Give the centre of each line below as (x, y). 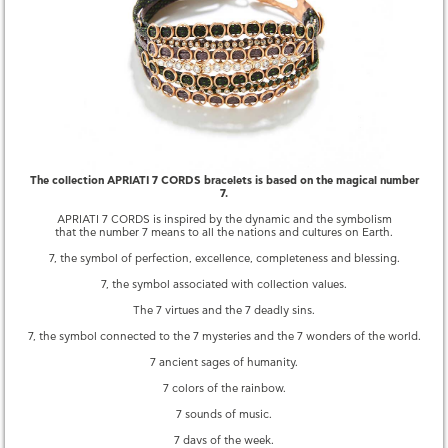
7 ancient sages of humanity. (224, 362)
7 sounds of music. (224, 414)
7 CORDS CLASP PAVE (118, 357)
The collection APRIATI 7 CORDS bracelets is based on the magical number (224, 180)
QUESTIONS (224, 29)
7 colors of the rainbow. (224, 388)
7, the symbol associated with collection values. (224, 284)
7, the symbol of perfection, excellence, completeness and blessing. (224, 258)
